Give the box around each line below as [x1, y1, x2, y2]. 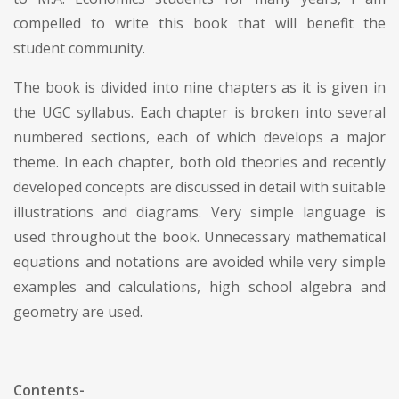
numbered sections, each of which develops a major [13, 126, 386, 147]
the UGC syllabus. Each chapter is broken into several [13, 102, 386, 122]
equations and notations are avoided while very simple [13, 251, 386, 272]
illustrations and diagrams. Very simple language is [13, 201, 386, 222]
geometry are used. [13, 301, 142, 322]
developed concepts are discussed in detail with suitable [13, 176, 386, 197]
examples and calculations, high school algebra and [13, 276, 386, 297]
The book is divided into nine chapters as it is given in [13, 77, 386, 97]
